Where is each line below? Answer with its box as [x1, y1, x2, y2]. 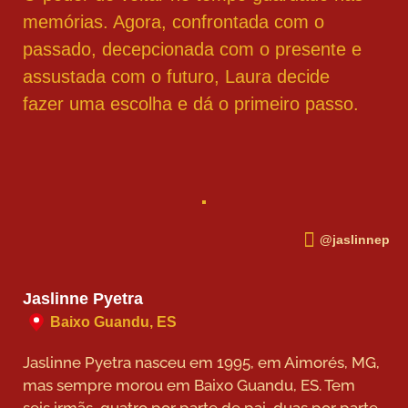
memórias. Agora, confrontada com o [23, 11, 324, 32]
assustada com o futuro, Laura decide [23, 66, 330, 87]
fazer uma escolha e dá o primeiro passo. [23, 93, 359, 114]
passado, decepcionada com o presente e [23, 38, 362, 59]
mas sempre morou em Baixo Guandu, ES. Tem [23, 375, 355, 394]
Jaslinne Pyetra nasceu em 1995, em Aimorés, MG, [23, 352, 380, 372]
